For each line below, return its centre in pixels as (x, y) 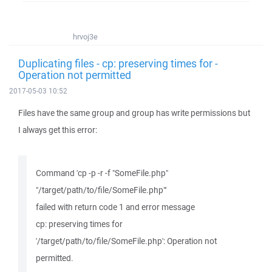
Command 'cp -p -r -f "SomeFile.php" (102, 173)
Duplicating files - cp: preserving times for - (118, 63)
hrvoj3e (85, 37)
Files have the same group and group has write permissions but (134, 113)
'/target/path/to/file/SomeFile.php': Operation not (126, 241)
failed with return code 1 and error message (115, 207)
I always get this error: (58, 130)
